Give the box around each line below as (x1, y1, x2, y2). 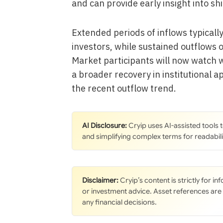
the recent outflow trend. (71, 83, 176, 95)
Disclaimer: (82, 176, 118, 185)
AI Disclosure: (82, 121, 127, 130)
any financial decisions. (82, 198, 157, 207)
